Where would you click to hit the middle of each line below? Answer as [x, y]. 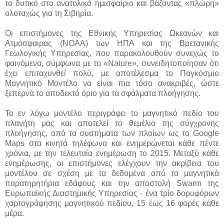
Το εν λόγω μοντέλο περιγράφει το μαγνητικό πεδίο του [112, 113]
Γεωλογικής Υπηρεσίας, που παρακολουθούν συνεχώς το [112, 53]
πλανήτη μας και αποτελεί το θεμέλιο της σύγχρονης [112, 123]
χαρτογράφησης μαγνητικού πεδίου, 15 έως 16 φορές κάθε [112, 203]
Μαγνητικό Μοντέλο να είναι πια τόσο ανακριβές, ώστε [112, 83]
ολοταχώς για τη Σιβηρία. [49, 13]
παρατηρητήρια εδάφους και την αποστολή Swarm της [112, 183]
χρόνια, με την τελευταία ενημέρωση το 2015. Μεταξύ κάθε [112, 153]
